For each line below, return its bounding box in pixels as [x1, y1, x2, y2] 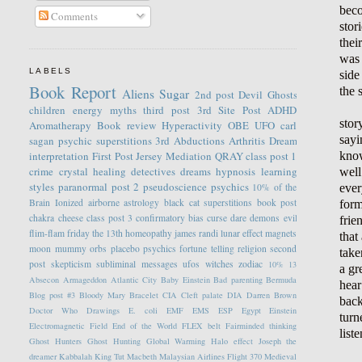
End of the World [112, 320, 178, 332]
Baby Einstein [160, 274, 210, 286]
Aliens [122, 86, 155, 103]
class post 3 [86, 212, 133, 225]
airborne [87, 196, 120, 209]
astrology [124, 196, 160, 209]
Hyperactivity [162, 118, 223, 133]
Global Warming [145, 335, 206, 347]
